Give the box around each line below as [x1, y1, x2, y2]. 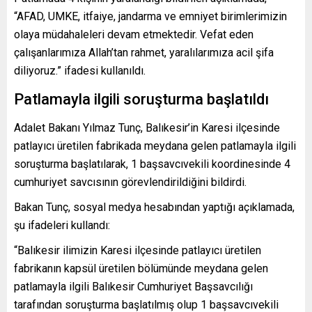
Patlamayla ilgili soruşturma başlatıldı [14, 91, 269, 109]
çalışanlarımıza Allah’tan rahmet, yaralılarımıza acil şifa [14, 46, 274, 60]
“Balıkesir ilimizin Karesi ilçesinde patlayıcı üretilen [14, 244, 261, 258]
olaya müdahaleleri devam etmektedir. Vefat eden [14, 28, 253, 42]
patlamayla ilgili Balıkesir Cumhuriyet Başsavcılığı [14, 280, 253, 294]
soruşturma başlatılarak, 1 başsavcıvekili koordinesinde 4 [14, 157, 290, 171]
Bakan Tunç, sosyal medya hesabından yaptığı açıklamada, [14, 201, 295, 214]
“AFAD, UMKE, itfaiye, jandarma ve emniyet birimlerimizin [14, 10, 287, 24]
